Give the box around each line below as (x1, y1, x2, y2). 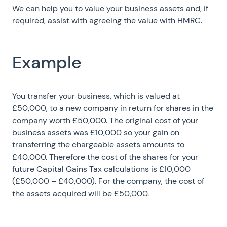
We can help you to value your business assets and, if (12, 3, 208, 14)
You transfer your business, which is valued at (12, 91, 180, 101)
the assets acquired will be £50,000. (12, 188, 149, 199)
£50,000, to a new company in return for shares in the (12, 103, 213, 113)
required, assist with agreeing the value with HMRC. (12, 15, 202, 26)
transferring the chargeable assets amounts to (12, 139, 184, 150)
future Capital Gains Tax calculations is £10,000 (12, 164, 191, 174)
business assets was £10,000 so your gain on (12, 127, 179, 138)
